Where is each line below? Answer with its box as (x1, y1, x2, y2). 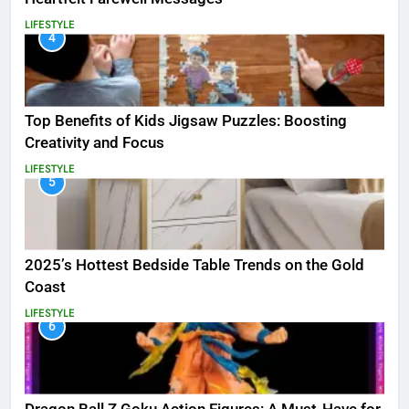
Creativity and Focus (25, 134, 164, 152)
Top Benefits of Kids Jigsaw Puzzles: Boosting (25, 112, 347, 131)
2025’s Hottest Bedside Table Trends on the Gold (25, 257, 364, 275)
